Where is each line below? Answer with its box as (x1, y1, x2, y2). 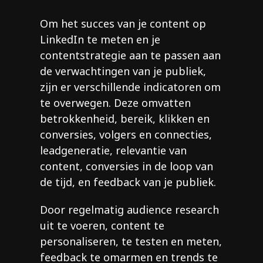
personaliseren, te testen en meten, (40, 234, 222, 249)
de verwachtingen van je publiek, (40, 64, 206, 79)
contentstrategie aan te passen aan (40, 48, 221, 63)
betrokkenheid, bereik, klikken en (40, 112, 210, 126)
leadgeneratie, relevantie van (40, 143, 187, 158)
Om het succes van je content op (40, 16, 206, 31)
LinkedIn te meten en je (40, 32, 160, 47)
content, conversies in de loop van (40, 159, 213, 174)
